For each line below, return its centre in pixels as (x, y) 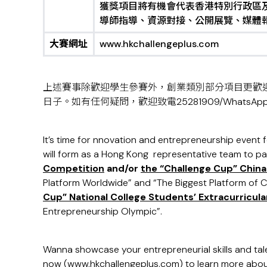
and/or (124, 169)
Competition (74, 169)
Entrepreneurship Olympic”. (103, 212)
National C (92, 197)
